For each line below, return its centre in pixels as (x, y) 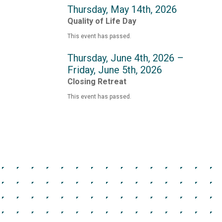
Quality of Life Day (102, 21)
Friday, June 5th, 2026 (114, 70)
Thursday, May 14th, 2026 (122, 9)
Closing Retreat (97, 81)
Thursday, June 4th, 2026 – (125, 58)
